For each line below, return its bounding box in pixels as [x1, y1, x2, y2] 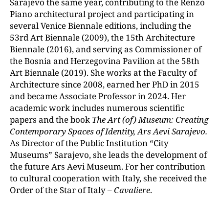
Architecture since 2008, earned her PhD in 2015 [10, 79, 199, 90]
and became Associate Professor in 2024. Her [10, 90, 186, 102]
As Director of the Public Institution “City [10, 137, 169, 149]
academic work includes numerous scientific [10, 102, 184, 113]
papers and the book [10, 114, 92, 125]
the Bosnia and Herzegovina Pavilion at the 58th [10, 55, 199, 66]
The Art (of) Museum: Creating [92, 114, 208, 125]
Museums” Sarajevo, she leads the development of [10, 149, 207, 160]
